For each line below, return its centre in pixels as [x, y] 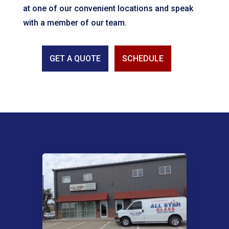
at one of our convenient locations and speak [108, 8]
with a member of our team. [75, 22]
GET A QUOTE [75, 58]
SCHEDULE [143, 58]
